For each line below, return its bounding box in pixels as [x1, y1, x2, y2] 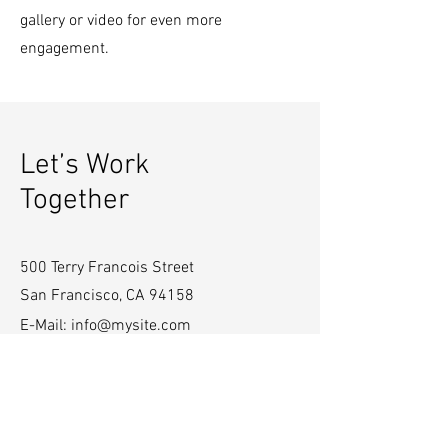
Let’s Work [20, 148, 150, 183]
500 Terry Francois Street [20, 258, 198, 278]
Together [20, 183, 129, 218]
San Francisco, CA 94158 [20, 286, 194, 306]
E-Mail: [20, 316, 67, 336]
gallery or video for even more [20, 11, 222, 31]
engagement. [20, 39, 109, 59]
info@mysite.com [71, 316, 191, 336]
